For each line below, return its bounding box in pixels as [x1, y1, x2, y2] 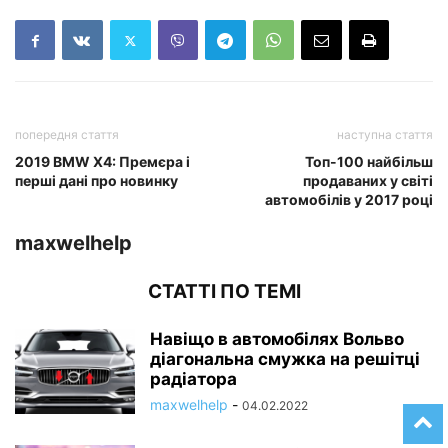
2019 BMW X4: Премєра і [15, 153, 190, 171]
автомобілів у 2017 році [265, 191, 433, 209]
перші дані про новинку [15, 172, 178, 190]
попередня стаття [15, 127, 119, 143]
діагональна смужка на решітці [150, 349, 420, 370]
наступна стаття [337, 127, 433, 143]
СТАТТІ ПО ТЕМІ [147, 280, 301, 304]
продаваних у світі [303, 172, 433, 190]
